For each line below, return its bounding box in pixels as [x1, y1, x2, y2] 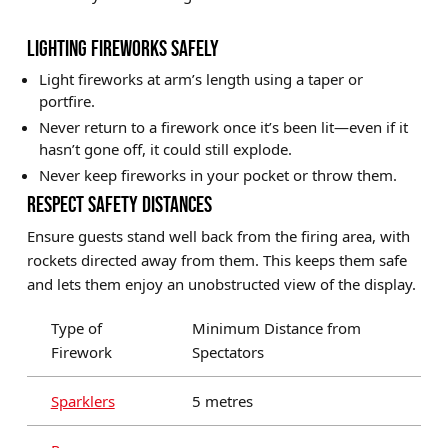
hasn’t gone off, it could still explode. [38, 139, 292, 160]
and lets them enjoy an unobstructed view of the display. [26, 274, 416, 295]
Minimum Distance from [191, 318, 361, 339]
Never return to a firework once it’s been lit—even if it [38, 117, 408, 138]
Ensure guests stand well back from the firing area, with [26, 226, 410, 247]
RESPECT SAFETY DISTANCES [26, 192, 212, 218]
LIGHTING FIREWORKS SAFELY [26, 36, 219, 62]
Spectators [191, 342, 264, 363]
